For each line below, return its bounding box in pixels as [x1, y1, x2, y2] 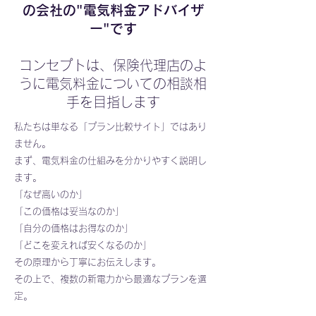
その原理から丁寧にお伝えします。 [14, 257, 161, 267]
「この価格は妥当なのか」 [14, 207, 124, 216]
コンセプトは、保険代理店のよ [19, 59, 207, 72]
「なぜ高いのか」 [14, 190, 87, 199]
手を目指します [66, 95, 160, 109]
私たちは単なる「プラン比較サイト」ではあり [14, 122, 207, 131]
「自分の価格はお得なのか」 [14, 224, 133, 233]
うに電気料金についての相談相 [19, 77, 207, 90]
